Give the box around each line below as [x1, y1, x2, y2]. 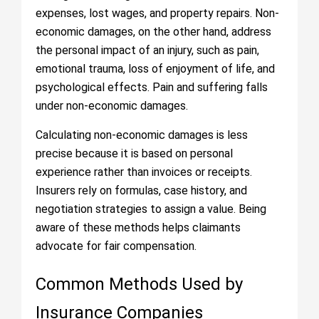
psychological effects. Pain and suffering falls [36, 80, 268, 94]
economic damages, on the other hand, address [36, 25, 271, 38]
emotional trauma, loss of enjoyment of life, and [36, 62, 275, 75]
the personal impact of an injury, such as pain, [36, 43, 259, 57]
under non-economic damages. [36, 99, 188, 113]
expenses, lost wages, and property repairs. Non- [36, 6, 279, 20]
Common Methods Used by [36, 274, 243, 294]
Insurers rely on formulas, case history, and [36, 184, 247, 197]
